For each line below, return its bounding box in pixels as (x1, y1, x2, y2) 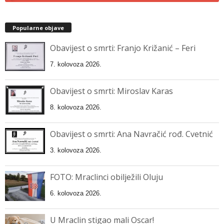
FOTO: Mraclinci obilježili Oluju (50, 171, 163, 182)
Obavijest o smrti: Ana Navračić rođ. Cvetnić (50, 128, 213, 139)
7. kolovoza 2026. (50, 60, 101, 68)
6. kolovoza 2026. (50, 189, 101, 197)
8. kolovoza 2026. (50, 103, 101, 111)
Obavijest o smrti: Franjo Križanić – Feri (50, 42, 195, 53)
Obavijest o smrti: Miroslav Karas (50, 85, 173, 96)
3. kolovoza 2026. (50, 146, 101, 154)
